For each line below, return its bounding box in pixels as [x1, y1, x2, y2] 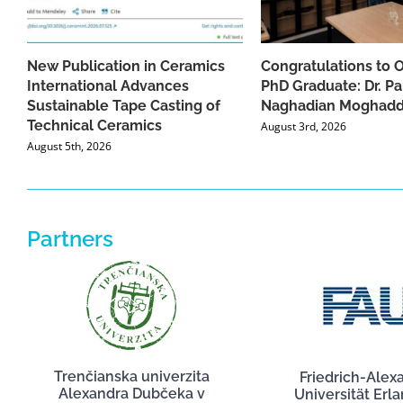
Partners [26, 226, 113, 252]
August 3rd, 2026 [261, 119, 346, 135]
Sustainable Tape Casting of [27, 97, 220, 115]
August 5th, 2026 [27, 139, 112, 155]
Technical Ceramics [27, 117, 162, 135]
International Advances [27, 77, 189, 95]
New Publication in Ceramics [27, 58, 225, 76]
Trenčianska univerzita [53, 368, 210, 386]
